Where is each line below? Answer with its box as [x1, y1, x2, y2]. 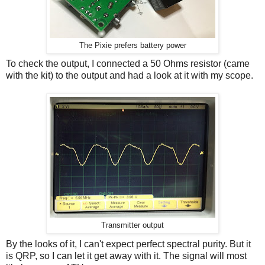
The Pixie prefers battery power [79, 41, 186, 50]
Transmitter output [101, 221, 164, 230]
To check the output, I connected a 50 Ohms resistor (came [6, 59, 250, 69]
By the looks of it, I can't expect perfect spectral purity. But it [6, 239, 251, 250]
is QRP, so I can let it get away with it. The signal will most [6, 251, 247, 261]
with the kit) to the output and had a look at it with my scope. [6, 70, 253, 81]
